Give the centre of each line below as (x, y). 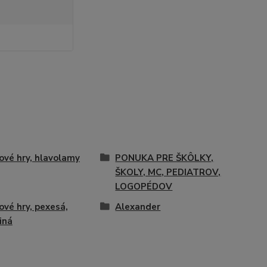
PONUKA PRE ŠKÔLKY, (164, 158)
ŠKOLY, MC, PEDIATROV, (168, 172)
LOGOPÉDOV (144, 187)
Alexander (138, 207)
